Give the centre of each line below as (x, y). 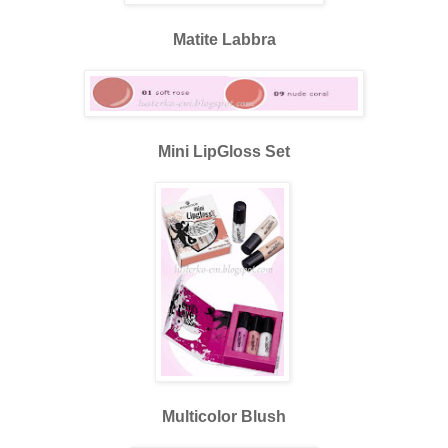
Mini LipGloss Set (224, 152)
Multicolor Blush (224, 417)
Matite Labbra (224, 40)
